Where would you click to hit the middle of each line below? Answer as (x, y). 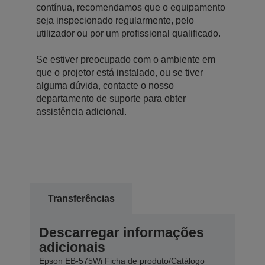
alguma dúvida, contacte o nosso (105, 85)
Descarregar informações (122, 232)
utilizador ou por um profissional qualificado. (128, 33)
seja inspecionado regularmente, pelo (115, 20)
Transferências (81, 198)
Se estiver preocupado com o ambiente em (126, 59)
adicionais (72, 247)
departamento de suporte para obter (111, 98)
